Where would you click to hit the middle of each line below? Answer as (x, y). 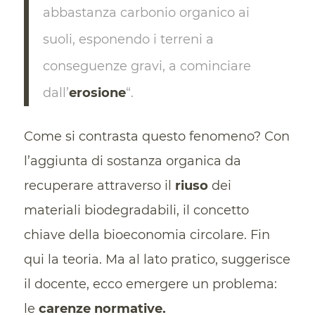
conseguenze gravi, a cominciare (147, 66)
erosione (97, 93)
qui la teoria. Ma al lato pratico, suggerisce (157, 259)
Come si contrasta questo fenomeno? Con (156, 136)
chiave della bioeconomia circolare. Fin (147, 234)
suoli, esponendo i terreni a (128, 40)
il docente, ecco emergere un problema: (150, 284)
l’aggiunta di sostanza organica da (132, 161)
